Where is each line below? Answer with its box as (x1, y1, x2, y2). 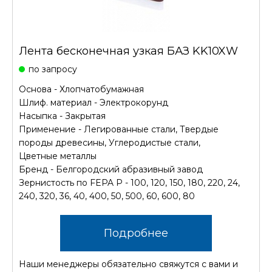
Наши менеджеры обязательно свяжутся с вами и (19, 259, 238, 270)
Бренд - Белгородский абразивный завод (19, 164, 203, 175)
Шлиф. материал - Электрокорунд (19, 97, 168, 108)
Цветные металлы (19, 151, 97, 161)
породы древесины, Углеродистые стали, (19, 137, 200, 148)
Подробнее (104, 226, 168, 240)
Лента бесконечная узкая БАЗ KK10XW (19, 44, 238, 58)
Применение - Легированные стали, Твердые (19, 124, 219, 135)
